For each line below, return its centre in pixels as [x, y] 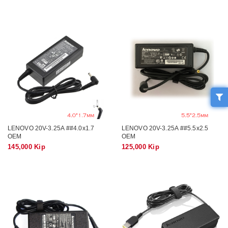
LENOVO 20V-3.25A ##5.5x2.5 [165, 128]
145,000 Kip [26, 147]
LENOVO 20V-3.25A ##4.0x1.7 [51, 128]
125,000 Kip [140, 147]
